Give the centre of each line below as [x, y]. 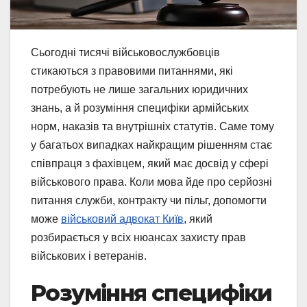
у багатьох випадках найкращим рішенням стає [151, 145]
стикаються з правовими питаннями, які [132, 71]
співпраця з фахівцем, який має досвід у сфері [150, 163]
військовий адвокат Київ [122, 219]
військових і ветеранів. [89, 256]
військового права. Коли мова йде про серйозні [151, 182]
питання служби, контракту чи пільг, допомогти [149, 200]
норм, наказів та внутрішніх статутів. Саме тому [152, 126]
